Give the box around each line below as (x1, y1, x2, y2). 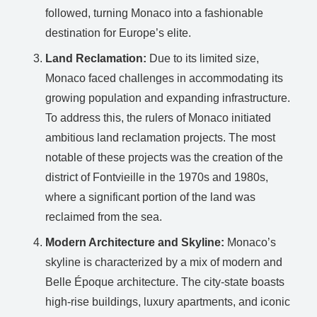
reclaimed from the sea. (45, 210, 162, 223)
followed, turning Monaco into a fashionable (45, 6, 263, 19)
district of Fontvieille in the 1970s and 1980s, (45, 171, 268, 183)
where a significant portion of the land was (45, 190, 255, 203)
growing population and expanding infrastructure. (45, 91, 290, 104)
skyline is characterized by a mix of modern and (45, 255, 282, 268)
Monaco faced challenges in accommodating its (45, 71, 283, 84)
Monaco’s (224, 236, 276, 248)
